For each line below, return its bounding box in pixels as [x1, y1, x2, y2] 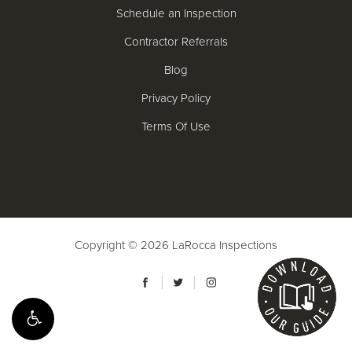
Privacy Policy [141, 91, 211, 105]
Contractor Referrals [124, 35, 228, 49]
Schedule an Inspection [115, 6, 236, 20]
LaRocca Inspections [172, 238, 277, 252]
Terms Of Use [141, 119, 211, 134]
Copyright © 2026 [75, 238, 172, 252]
